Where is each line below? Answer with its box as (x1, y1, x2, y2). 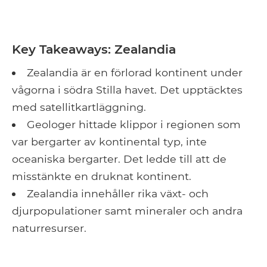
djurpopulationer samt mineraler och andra (12, 204, 243, 218)
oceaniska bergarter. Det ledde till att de (12, 153, 226, 166)
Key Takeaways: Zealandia (12, 42, 176, 57)
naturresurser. (12, 222, 86, 235)
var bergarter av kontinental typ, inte (12, 135, 207, 148)
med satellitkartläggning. (12, 101, 146, 114)
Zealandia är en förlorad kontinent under (26, 66, 243, 79)
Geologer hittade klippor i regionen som (26, 118, 241, 131)
